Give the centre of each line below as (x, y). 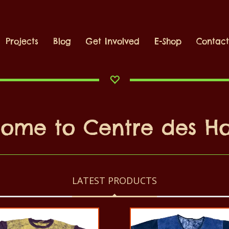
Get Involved (113, 41)
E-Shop (168, 41)
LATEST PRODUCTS (114, 180)
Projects (22, 41)
